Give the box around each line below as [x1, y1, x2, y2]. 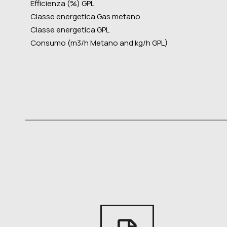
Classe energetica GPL [30, 24, 109, 35]
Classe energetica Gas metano [30, 11, 140, 22]
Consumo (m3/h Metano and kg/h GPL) [30, 37, 168, 49]
